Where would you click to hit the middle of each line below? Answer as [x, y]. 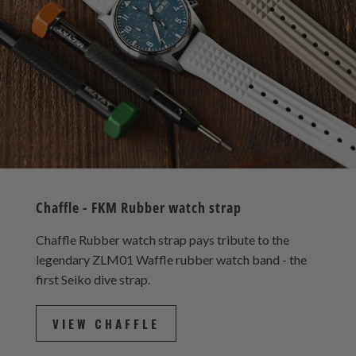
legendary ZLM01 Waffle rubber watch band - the [171, 272]
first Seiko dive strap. [93, 292]
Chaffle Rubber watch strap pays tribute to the [162, 252]
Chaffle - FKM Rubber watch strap [138, 220]
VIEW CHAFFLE [106, 336]
